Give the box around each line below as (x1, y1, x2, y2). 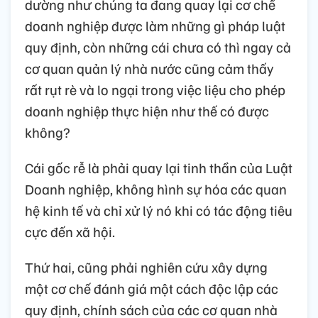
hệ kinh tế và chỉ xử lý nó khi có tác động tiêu (25, 200, 292, 219)
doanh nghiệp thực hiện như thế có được (25, 101, 269, 120)
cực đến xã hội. (25, 221, 115, 241)
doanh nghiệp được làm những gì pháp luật (25, 16, 285, 35)
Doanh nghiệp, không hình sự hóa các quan (25, 179, 287, 198)
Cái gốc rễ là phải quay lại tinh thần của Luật (25, 158, 292, 177)
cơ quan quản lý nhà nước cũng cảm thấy (25, 58, 274, 77)
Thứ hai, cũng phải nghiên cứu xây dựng (25, 257, 268, 276)
